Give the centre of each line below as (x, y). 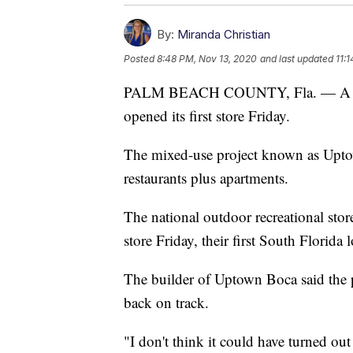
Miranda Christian (224, 34)
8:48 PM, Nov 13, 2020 (207, 58)
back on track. (166, 302)
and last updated (297, 58)
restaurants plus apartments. (206, 177)
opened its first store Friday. (207, 115)
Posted (140, 58)
